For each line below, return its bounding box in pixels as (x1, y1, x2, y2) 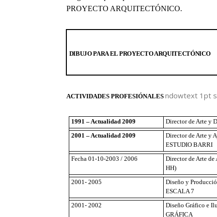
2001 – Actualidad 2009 (71, 131, 136, 139)
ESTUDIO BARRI (166, 140, 213, 148)
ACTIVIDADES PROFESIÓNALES (66, 92, 165, 100)
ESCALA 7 (166, 187, 195, 195)
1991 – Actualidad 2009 (71, 117, 136, 125)
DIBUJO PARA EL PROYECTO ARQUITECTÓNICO (69, 49, 211, 57)
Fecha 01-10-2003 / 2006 (71, 155, 138, 162)
